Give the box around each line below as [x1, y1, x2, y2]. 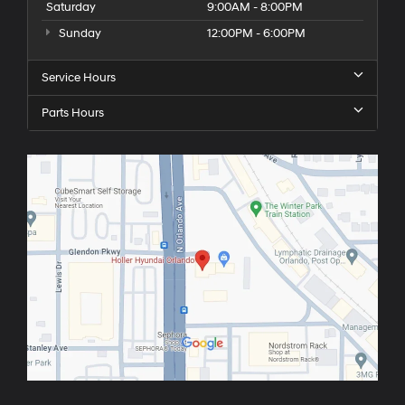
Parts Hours [42, 105, 104, 120]
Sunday [55, 25, 101, 41]
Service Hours [42, 70, 116, 85]
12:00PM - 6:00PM [207, 25, 306, 41]
